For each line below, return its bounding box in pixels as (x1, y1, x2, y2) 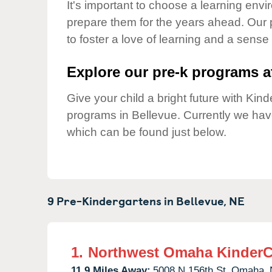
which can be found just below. (67, 126, 226, 139)
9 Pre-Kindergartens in (47, 191, 176, 209)
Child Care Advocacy (89, 19, 181, 30)
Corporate (89, 39, 133, 50)
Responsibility (89, 50, 151, 61)
